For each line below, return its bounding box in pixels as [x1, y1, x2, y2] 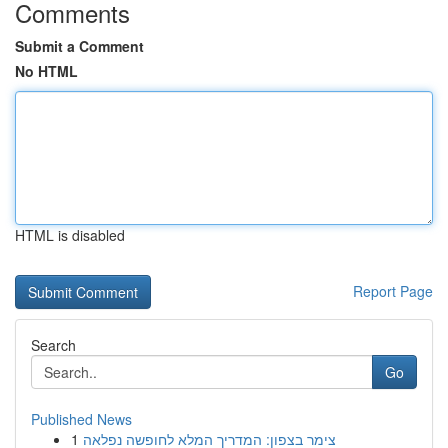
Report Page [353, 281, 433, 301]
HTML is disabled [15, 225, 125, 245]
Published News [31, 409, 132, 429]
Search [31, 335, 76, 355]
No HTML [15, 61, 78, 81]
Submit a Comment [15, 36, 144, 56]
